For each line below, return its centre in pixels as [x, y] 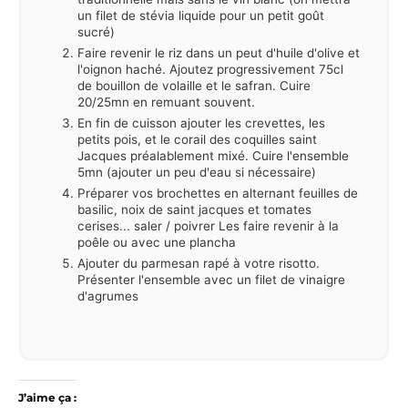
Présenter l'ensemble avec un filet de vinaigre [211, 280]
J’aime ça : [47, 398]
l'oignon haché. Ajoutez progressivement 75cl [210, 70]
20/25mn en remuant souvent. [166, 102]
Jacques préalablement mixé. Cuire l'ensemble [213, 156]
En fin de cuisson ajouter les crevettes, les [201, 123]
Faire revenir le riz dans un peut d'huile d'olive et [219, 53]
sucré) [96, 32]
